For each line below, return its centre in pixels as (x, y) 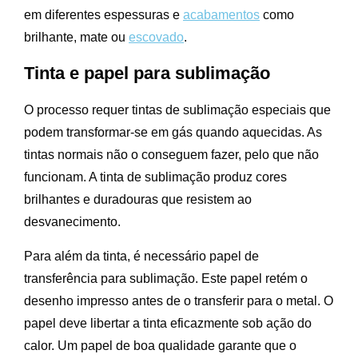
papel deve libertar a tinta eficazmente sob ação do (168, 324)
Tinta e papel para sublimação (147, 74)
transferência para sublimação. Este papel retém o (166, 279)
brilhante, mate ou (76, 38)
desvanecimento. (72, 222)
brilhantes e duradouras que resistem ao (138, 200)
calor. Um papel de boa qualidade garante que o (160, 346)
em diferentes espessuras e (103, 15)
